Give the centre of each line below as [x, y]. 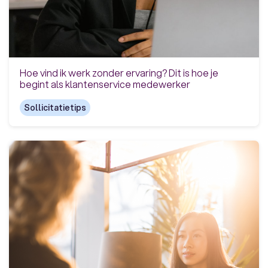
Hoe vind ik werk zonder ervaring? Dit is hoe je [119, 72]
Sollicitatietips [55, 107]
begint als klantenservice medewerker [105, 84]
